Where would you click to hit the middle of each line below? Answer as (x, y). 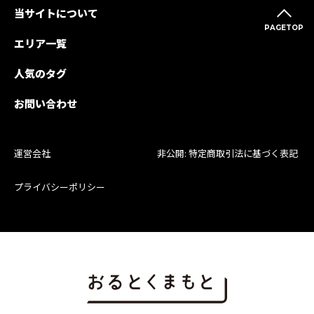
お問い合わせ (46, 103)
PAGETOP (284, 27)
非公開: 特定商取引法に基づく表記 (227, 153)
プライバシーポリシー (60, 186)
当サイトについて (56, 13)
